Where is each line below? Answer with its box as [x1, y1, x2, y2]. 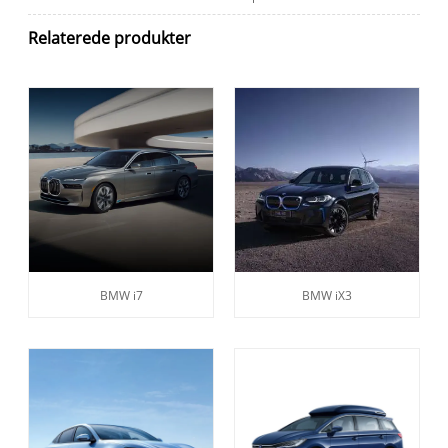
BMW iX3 [301, 286, 352, 304]
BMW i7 [99, 286, 143, 304]
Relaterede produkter [28, 26, 192, 49]
